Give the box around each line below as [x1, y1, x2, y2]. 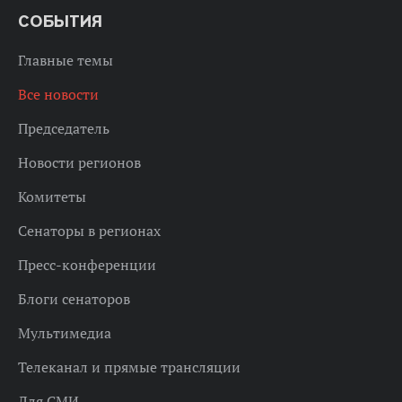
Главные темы [18, 51, 113, 70]
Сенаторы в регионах [18, 222, 161, 240]
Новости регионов [18, 153, 141, 172]
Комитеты [18, 188, 86, 206]
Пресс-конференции [18, 256, 156, 275]
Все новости [18, 85, 99, 104]
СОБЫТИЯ [18, 11, 102, 32]
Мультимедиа [18, 324, 111, 343]
